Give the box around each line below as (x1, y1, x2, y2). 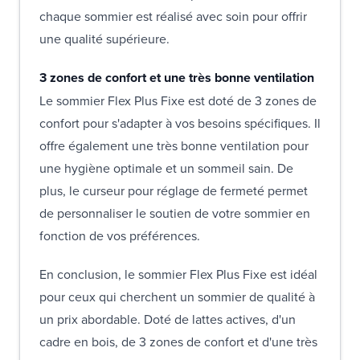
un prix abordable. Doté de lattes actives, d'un (39, 309, 296, 328)
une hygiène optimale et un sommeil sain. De (39, 158, 293, 177)
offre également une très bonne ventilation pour (39, 136, 309, 154)
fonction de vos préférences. (39, 226, 200, 244)
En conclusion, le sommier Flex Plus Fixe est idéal (39, 264, 317, 283)
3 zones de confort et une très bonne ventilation (39, 67, 317, 87)
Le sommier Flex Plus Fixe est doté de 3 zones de (39, 91, 317, 109)
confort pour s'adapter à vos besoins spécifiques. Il (39, 113, 321, 132)
